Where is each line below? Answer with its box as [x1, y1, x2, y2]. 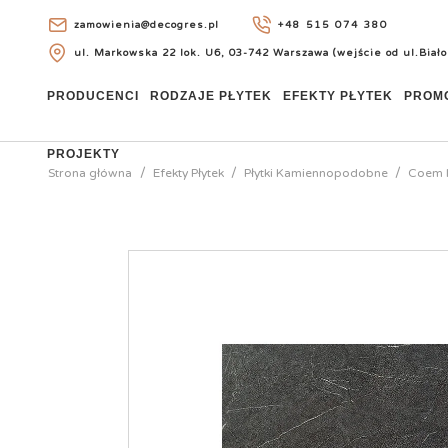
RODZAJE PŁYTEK [150, 89, 273, 103]
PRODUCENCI [47, 89, 140, 103]
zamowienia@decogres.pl [74, 19, 220, 32]
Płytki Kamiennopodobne [243, 166, 388, 180]
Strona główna [48, 166, 133, 180]
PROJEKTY [47, 147, 121, 161]
